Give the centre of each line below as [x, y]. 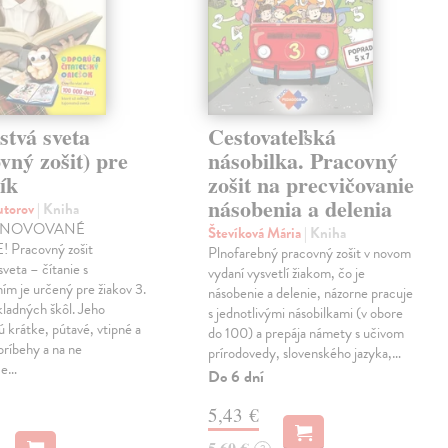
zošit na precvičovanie [311, 185]
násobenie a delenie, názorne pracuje [311, 293]
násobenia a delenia [300, 209]
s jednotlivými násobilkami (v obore [306, 313]
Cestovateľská [272, 137]
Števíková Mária [256, 233]
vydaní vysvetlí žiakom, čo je [287, 273]
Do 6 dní [236, 377]
